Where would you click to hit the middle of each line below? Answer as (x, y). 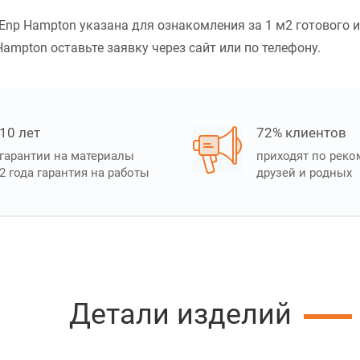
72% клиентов (301, 133)
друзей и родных (304, 173)
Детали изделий (180, 315)
